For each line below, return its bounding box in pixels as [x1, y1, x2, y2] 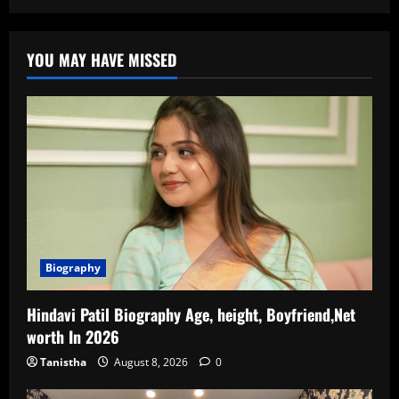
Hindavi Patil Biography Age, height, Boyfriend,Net [27, 303, 355, 327]
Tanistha [40, 354, 86, 370]
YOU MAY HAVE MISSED [27, 48, 177, 72]
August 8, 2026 [111, 354, 191, 370]
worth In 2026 [27, 325, 119, 349]
